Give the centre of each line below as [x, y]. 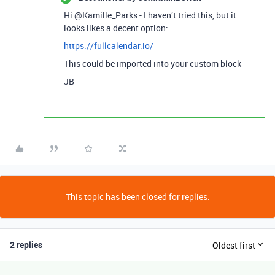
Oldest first [234, 245]
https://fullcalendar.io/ [109, 46]
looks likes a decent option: [116, 28]
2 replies [26, 245]
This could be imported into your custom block [153, 64]
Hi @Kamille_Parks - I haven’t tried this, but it [150, 15]
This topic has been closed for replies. [137, 197]
